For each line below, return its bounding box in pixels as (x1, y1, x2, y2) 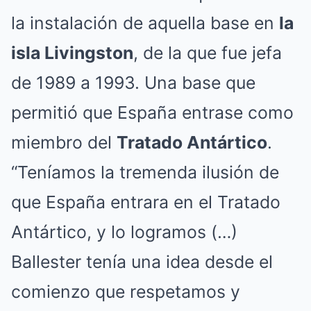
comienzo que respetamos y (11, 281, 240, 303)
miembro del (11, 132, 117, 153)
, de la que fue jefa (133, 42, 282, 64)
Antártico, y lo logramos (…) (11, 221, 237, 243)
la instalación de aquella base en (11, 12, 279, 34)
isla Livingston (11, 42, 133, 64)
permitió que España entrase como (11, 102, 294, 124)
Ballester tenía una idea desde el (11, 251, 273, 273)
